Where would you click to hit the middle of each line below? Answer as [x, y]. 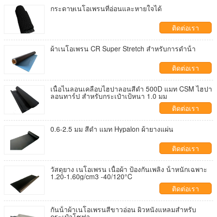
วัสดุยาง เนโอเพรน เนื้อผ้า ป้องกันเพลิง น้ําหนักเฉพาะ [129, 169]
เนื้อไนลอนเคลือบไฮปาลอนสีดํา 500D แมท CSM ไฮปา [131, 89]
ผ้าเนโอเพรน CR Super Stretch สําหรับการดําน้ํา [123, 48]
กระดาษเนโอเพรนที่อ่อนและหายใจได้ [106, 8]
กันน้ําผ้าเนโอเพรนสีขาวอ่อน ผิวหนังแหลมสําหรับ [123, 209]
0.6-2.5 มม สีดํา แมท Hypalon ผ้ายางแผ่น [112, 129]
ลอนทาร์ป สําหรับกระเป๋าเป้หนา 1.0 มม [109, 96]
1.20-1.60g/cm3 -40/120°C [91, 176]
